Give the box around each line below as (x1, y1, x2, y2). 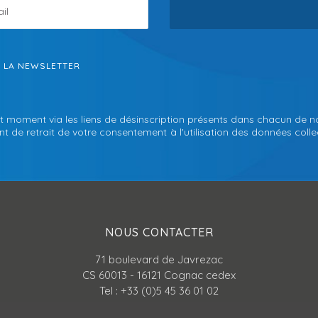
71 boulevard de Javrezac (95, 253, 223, 266)
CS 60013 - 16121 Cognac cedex (82, 268, 236, 282)
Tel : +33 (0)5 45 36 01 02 (99, 284, 219, 297)
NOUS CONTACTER (104, 225, 214, 239)
